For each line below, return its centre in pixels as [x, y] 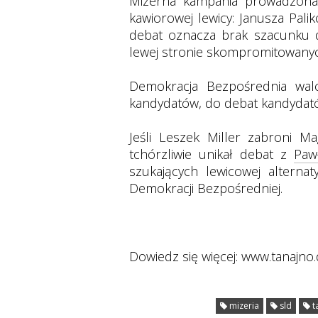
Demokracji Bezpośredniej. [206, 188]
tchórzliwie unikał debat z [212, 154]
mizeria [243, 305]
